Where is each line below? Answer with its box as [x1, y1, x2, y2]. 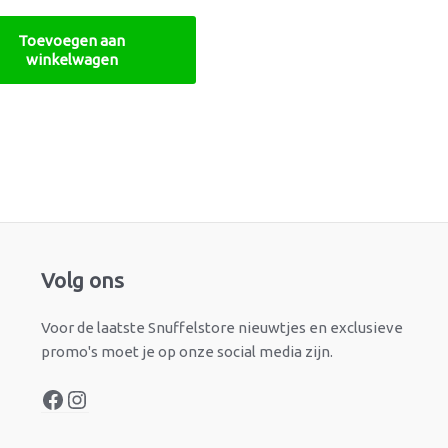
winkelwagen [25, 50, 118, 68]
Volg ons [40, 267, 124, 292]
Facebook [39, 252, 145, 280]
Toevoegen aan [18, 31, 125, 49]
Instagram [63, 252, 173, 280]
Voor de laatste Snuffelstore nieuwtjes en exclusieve [40, 318, 403, 336]
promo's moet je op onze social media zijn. [40, 342, 333, 360]
